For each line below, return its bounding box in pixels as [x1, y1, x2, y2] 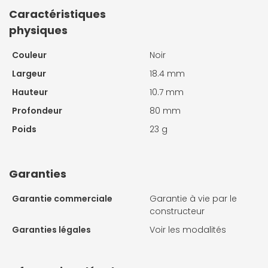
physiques [9, 22, 68, 38]
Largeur [12, 67, 46, 80]
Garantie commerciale [12, 192, 112, 205]
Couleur [12, 48, 47, 61]
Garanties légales [12, 223, 91, 236]
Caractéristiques [9, 6, 106, 22]
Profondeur [12, 104, 62, 117]
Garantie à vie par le [150, 192, 237, 205]
